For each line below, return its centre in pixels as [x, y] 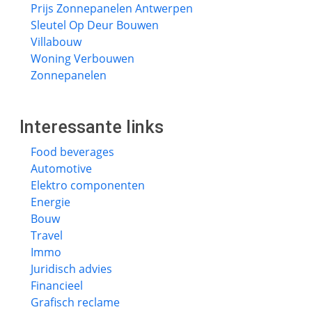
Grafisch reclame [75, 302]
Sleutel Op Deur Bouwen [95, 25]
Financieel [57, 286]
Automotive [61, 169]
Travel [47, 235]
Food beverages [72, 152]
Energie [50, 202]
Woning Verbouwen [83, 58]
